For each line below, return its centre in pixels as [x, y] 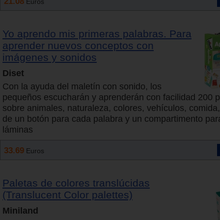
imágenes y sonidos [50, 57]
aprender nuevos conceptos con [78, 46]
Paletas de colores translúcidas [76, 183]
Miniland [20, 211]
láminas [18, 130]
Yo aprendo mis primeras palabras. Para [97, 34]
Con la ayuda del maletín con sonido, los [82, 87]
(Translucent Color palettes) [68, 195]
